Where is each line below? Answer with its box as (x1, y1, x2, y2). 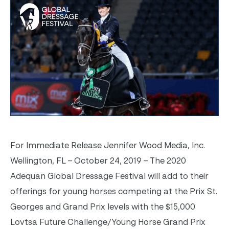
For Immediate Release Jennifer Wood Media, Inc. (10, 140, 205, 151)
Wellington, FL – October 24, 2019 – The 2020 (10, 155, 186, 166)
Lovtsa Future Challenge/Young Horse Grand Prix (10, 217, 205, 227)
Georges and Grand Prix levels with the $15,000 (10, 201, 195, 212)
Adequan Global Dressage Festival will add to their (10, 171, 209, 181)
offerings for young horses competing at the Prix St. (10, 186, 217, 197)
